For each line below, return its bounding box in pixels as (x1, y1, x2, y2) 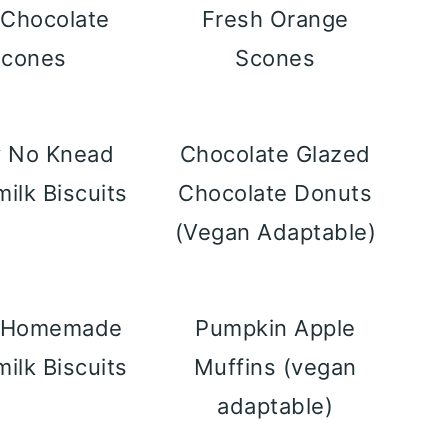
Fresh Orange (201, 6, 349, 32)
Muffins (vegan (193, 354, 357, 380)
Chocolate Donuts (178, 180, 373, 206)
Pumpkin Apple (195, 315, 356, 341)
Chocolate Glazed (179, 141, 371, 167)
